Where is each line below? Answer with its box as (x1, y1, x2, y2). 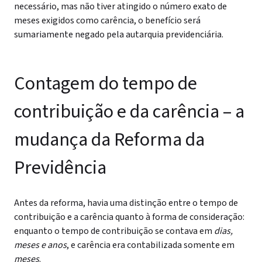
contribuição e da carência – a (14, 98, 244, 125)
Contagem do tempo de (14, 70, 197, 97)
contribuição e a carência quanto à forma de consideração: (14, 211, 244, 223)
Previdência (14, 154, 106, 181)
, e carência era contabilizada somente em (67, 239, 235, 251)
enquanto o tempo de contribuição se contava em (14, 225, 214, 237)
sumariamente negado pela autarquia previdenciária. (14, 28, 223, 41)
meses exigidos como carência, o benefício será (14, 14, 201, 27)
